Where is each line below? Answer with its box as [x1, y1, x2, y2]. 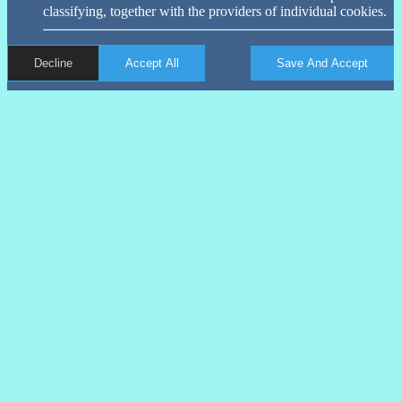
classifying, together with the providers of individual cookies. [43, 4, 387, 20]
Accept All [125, 56, 179, 71]
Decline [34, 56, 73, 71]
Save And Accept [277, 56, 368, 71]
